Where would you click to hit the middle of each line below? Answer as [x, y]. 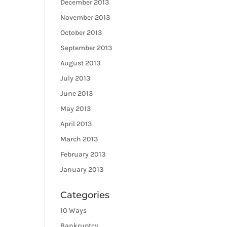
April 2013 [76, 124]
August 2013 [81, 63]
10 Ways [74, 211]
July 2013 [75, 78]
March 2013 [79, 139]
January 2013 [82, 169]
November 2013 [85, 17]
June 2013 [77, 93]
